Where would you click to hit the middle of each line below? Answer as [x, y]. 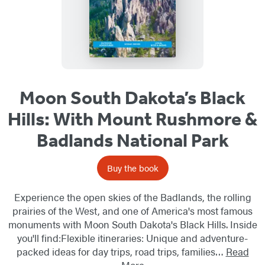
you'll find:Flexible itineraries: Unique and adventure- [132, 238]
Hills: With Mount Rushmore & [132, 119]
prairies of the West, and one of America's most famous [132, 211]
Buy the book [132, 168]
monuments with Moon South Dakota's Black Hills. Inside [132, 224]
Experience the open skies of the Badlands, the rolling [132, 197]
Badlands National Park [132, 140]
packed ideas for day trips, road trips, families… [121, 252]
